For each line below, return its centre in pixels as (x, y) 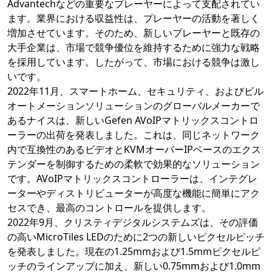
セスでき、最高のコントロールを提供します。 (109, 208)
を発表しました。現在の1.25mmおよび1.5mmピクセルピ (134, 252)
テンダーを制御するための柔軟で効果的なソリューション (134, 164)
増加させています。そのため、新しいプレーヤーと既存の (134, 33)
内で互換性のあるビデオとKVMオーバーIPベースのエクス (134, 150)
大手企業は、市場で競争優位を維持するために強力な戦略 (134, 48)
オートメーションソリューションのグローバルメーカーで (134, 106)
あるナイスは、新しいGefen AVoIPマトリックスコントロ (133, 121)
